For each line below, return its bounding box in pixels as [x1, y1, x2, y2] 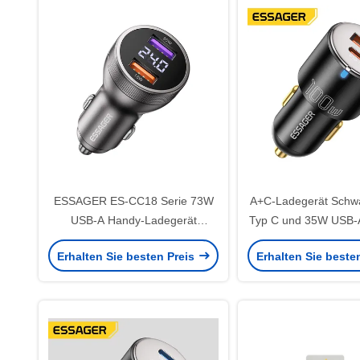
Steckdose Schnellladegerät [63, 233, 204, 246]
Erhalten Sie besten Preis [56, 249, 198, 263]
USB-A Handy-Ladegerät [70, 214, 197, 227]
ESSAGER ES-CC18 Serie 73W [53, 194, 214, 207]
